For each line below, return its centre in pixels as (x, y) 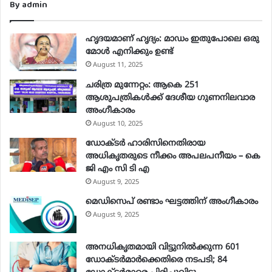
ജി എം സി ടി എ (117, 169)
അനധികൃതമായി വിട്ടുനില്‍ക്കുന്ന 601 (163, 248)
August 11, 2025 (118, 65)
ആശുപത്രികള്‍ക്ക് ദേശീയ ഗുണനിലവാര (170, 98)
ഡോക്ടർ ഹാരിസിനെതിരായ (145, 143)
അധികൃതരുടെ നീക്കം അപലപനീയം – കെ (173, 156)
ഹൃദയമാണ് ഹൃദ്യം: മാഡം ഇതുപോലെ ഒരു (172, 39)
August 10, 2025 (118, 124)
